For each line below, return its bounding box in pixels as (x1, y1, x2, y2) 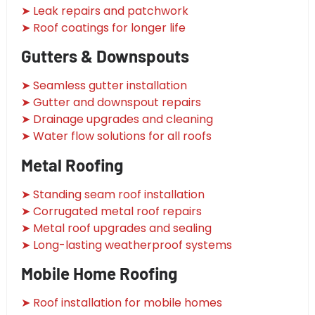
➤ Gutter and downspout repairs (21, 94, 201, 111)
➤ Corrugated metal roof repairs (21, 202, 202, 219)
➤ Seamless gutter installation (21, 77, 187, 94)
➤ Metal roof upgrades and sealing (21, 219, 212, 236)
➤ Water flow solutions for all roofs (21, 128, 212, 145)
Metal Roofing (21, 154, 123, 175)
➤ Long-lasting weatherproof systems (21, 236, 232, 253)
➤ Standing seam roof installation (21, 186, 205, 202)
